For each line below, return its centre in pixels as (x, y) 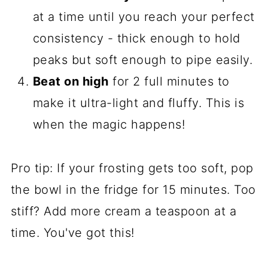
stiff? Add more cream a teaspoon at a (124, 211)
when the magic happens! (109, 125)
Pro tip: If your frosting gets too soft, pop (132, 168)
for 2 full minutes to (169, 82)
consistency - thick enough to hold (136, 39)
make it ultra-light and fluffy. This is (138, 103)
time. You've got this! (72, 233)
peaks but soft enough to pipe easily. (143, 60)
